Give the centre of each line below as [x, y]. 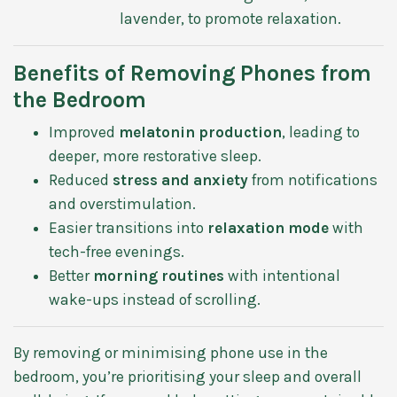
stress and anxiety [180, 179]
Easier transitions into [128, 227]
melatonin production [200, 132]
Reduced [81, 179]
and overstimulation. [122, 203]
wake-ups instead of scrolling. [155, 299]
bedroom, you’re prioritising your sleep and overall [187, 376]
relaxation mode [268, 227]
